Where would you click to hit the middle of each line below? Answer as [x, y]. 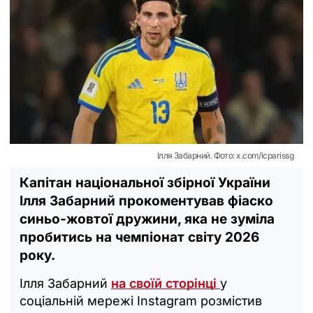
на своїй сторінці [166, 283]
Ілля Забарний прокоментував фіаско [146, 201]
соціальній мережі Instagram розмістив [141, 300]
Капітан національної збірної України [145, 182]
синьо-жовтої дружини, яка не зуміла [147, 219]
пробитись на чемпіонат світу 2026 [139, 237]
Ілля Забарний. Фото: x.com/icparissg [225, 155]
